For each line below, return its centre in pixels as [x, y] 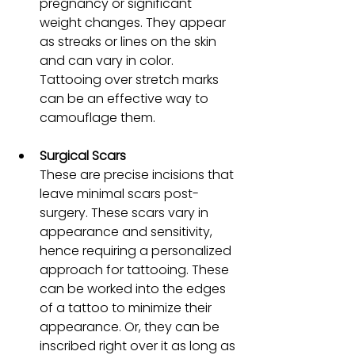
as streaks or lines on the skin [130, 41]
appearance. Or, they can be [131, 326]
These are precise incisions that [138, 174]
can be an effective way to [126, 98]
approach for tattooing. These [136, 269]
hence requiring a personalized [137, 250]
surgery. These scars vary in [126, 212]
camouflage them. [97, 117]
